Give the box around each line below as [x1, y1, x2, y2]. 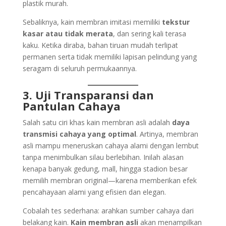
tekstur [161, 17, 190, 27]
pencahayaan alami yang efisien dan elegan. [22, 187, 166, 197]
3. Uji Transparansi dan [22, 87, 154, 102]
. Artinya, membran [136, 129, 198, 139]
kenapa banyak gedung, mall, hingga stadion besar [22, 163, 188, 174]
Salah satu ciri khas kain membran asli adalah [22, 117, 172, 127]
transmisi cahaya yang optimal [22, 129, 136, 139]
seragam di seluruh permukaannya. [22, 63, 137, 73]
